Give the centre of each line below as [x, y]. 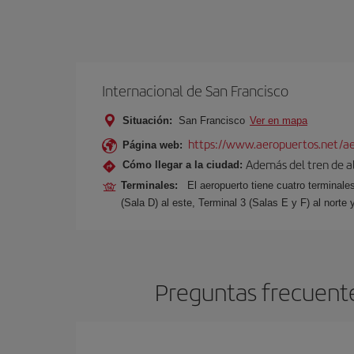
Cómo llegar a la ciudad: [183, 164]
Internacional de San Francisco [195, 90]
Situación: [147, 121]
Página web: [153, 145]
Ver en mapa [279, 121]
